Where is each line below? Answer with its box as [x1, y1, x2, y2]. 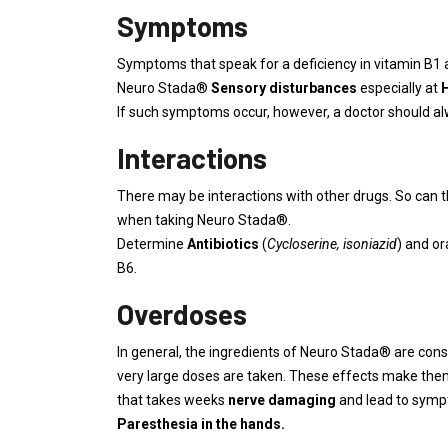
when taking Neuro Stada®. [117, 212, 291, 228]
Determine [117, 236, 187, 252]
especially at [357, 80, 441, 96]
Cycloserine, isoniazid [267, 236, 397, 252]
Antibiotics [187, 236, 259, 252]
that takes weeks [117, 392, 228, 408]
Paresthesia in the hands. [117, 416, 285, 432]
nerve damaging [228, 392, 336, 408]
